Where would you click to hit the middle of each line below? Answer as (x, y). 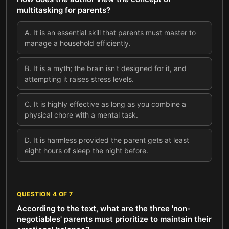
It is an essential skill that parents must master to (114, 32)
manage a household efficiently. (78, 43)
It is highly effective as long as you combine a (110, 104)
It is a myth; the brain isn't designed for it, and (110, 68)
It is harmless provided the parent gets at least (111, 140)
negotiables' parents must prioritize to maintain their (114, 219)
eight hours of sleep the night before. (86, 151)
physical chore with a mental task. (81, 115)
